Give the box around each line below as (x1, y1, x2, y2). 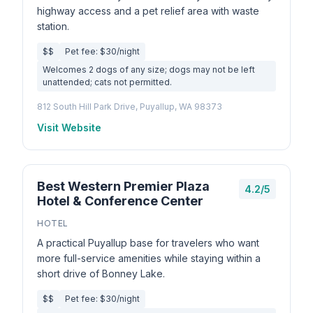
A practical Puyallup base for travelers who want (37, 237, 259, 249)
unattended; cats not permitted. (43, 77, 172, 87)
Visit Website (37, 122, 101, 133)
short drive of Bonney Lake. (37, 268, 165, 279)
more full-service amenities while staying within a (37, 252, 261, 264)
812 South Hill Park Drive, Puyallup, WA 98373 (37, 101, 222, 112)
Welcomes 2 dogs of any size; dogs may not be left (43, 64, 255, 75)
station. (37, 20, 69, 32)
